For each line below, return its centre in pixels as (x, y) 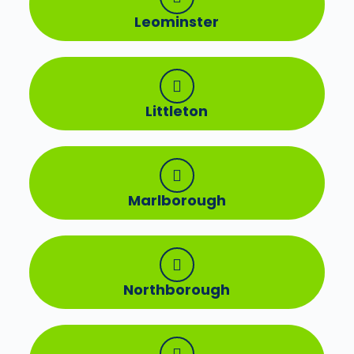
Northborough (177, 290)
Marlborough (177, 201)
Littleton (177, 111)
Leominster (177, 22)
